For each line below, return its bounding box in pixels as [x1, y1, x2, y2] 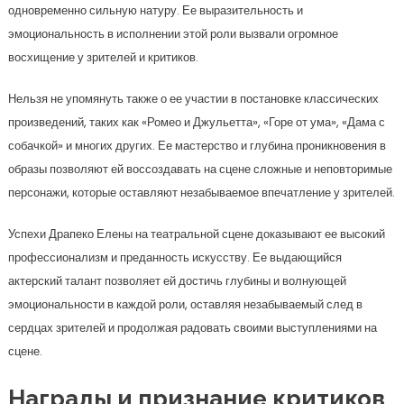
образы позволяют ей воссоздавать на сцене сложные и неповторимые [7, 161, 392, 178]
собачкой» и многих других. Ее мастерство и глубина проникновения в [7, 137, 386, 154]
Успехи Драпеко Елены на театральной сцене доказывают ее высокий [7, 225, 385, 243]
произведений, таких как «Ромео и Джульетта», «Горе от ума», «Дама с [7, 114, 385, 131]
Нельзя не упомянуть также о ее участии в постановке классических [7, 90, 379, 107]
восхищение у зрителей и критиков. [7, 49, 198, 66]
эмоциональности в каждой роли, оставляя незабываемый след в [7, 296, 363, 313]
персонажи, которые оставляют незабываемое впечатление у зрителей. [7, 184, 395, 201]
